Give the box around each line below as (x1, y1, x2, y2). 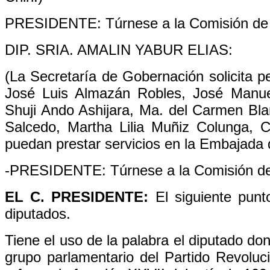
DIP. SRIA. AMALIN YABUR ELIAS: (5, 42, 233, 58)
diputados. (5, 206, 71, 222)
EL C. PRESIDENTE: (5, 189, 155, 205)
